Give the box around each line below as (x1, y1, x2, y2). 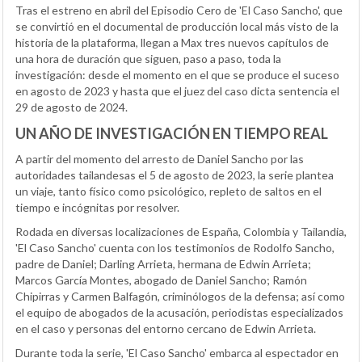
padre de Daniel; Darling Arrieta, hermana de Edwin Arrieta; (15, 256, 311, 271)
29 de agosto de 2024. (15, 99, 128, 114)
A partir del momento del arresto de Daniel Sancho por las (15, 151, 304, 166)
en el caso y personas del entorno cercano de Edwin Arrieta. (15, 321, 316, 335)
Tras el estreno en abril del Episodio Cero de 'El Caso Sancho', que (15, 2, 343, 17)
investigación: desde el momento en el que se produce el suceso (15, 67, 339, 82)
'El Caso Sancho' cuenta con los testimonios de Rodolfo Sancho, (15, 240, 335, 255)
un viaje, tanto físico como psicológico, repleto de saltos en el (15, 183, 322, 198)
